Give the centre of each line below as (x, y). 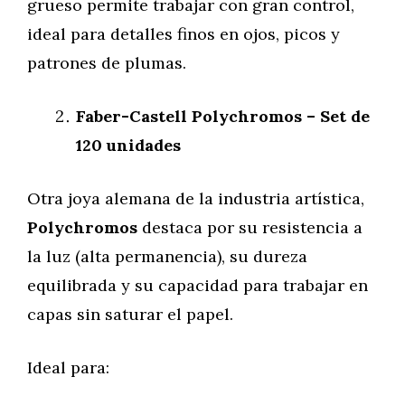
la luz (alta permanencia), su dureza (167, 256)
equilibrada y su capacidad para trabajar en (198, 285)
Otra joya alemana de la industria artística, (196, 198)
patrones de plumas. (107, 63)
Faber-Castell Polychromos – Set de (223, 116)
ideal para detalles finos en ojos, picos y (184, 34)
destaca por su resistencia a (252, 227)
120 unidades (128, 145)
